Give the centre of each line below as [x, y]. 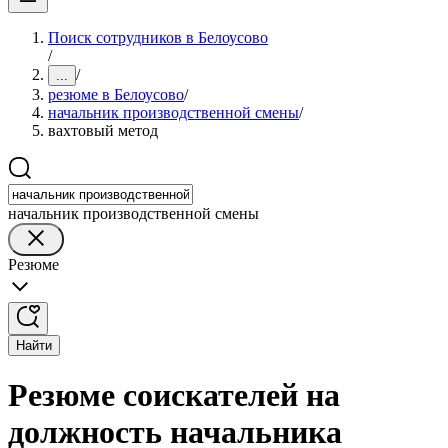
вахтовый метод [103, 130]
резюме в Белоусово [116, 94]
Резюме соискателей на [174, 395]
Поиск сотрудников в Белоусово [158, 37]
